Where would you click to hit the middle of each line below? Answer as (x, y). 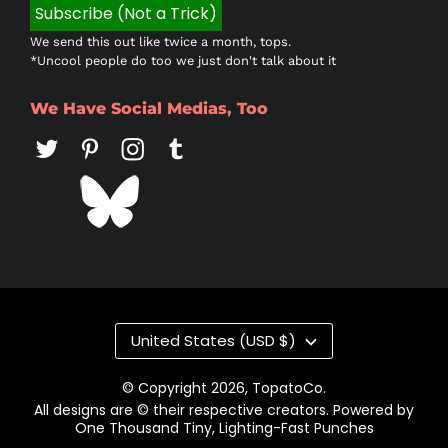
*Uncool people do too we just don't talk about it (183, 60)
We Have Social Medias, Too (149, 108)
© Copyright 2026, (187, 388)
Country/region (313, 336)
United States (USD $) (213, 340)
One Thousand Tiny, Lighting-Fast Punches (224, 428)
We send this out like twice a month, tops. (160, 41)
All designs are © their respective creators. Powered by (224, 410)
